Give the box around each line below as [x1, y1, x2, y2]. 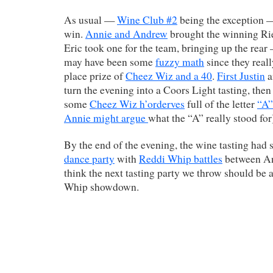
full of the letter [185, 96, 257, 111]
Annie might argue [64, 110, 148, 125]
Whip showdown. [64, 179, 139, 194]
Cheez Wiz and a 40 [126, 68, 212, 83]
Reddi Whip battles [139, 151, 222, 166]
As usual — [64, 12, 117, 27]
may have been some [64, 54, 155, 69]
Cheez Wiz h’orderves [90, 96, 185, 111]
